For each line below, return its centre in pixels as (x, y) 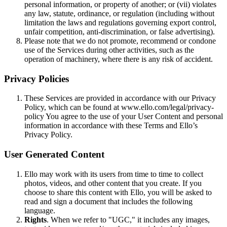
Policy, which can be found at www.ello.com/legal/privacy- (119, 107)
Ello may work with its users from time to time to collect (114, 174)
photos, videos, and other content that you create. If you (113, 183)
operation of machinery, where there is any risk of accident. (119, 59)
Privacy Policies (36, 79)
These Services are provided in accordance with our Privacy (120, 98)
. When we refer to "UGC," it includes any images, (128, 219)
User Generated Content (54, 155)
